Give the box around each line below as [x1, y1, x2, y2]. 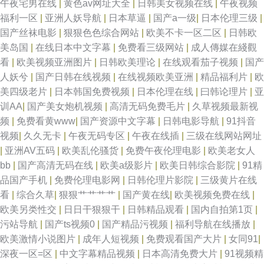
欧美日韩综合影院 [160, 160, 237, 170]
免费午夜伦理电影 [126, 146, 203, 156]
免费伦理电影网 [54, 175, 123, 185]
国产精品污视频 [102, 219, 170, 229]
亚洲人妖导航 [45, 13, 104, 23]
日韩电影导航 [163, 116, 222, 126]
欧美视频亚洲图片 [16, 57, 94, 67]
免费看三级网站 [118, 42, 186, 52]
